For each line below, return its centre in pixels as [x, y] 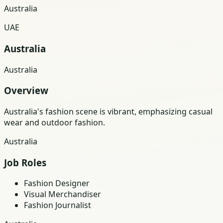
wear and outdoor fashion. [55, 122]
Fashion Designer [57, 183]
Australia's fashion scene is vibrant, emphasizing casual [108, 111]
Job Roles [25, 162]
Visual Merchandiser [62, 194]
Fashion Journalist [57, 205]
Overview [26, 91]
